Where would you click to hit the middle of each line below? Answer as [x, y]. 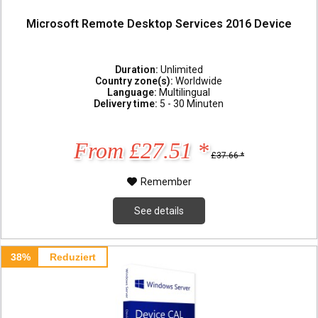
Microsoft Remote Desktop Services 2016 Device [159, 23]
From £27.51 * [142, 150]
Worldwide [199, 81]
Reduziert [72, 257]
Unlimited [181, 69]
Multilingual [185, 92]
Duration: [137, 69]
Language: [133, 92]
